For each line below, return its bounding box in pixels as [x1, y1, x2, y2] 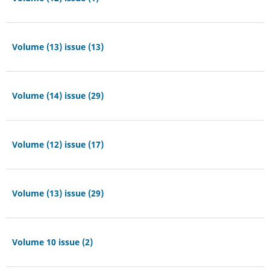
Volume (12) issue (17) [11, 138, 104, 150]
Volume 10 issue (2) [11, 236, 93, 248]
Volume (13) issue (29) [11, 187, 104, 199]
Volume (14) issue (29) [11, 89, 104, 101]
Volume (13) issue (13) [11, 40, 104, 52]
